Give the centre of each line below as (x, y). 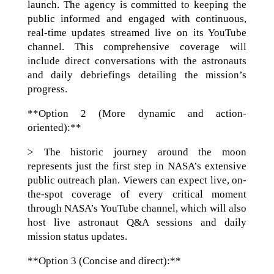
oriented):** (54, 128)
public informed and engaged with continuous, (137, 19)
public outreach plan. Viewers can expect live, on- (137, 180)
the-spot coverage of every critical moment (137, 194)
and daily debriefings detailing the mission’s (137, 75)
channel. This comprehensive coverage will (137, 47)
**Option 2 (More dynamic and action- (137, 113)
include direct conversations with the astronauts (137, 61)
